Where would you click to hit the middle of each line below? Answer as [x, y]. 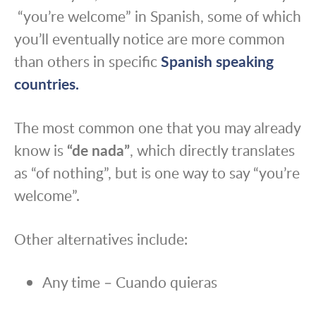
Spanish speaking [217, 61]
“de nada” [98, 150]
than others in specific [87, 61]
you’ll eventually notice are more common [150, 39]
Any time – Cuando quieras [130, 282]
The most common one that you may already [157, 128]
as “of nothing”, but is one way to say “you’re [157, 173]
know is [41, 150]
